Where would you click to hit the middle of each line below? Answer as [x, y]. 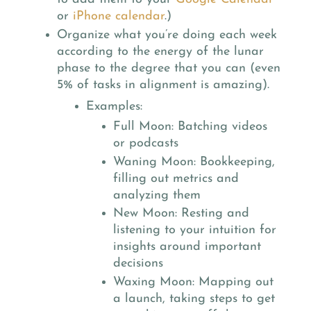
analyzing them [157, 195]
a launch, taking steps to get [194, 299]
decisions [138, 264]
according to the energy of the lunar [160, 52]
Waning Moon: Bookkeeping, [194, 162]
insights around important [187, 247]
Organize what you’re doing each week [167, 35]
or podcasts [146, 144]
